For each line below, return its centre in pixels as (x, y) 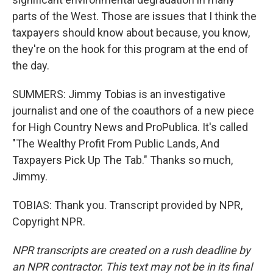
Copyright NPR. (49, 222)
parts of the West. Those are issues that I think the (134, 16)
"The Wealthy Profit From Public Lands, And (116, 144)
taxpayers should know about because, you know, (131, 33)
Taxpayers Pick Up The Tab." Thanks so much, (122, 160)
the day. (31, 66)
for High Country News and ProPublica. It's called (130, 127)
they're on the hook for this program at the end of (130, 49)
